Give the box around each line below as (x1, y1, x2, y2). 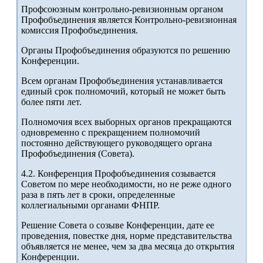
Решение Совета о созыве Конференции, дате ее (21, 220, 214, 231)
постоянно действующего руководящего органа (21, 138, 212, 149)
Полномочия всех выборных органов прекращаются (21, 117, 231, 127)
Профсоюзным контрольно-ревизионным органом (21, 4, 223, 15)
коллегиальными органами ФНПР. (21, 200, 160, 211)
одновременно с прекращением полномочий (21, 127, 200, 138)
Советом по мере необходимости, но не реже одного (21, 179, 231, 190)
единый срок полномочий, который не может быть (21, 86, 225, 97)
